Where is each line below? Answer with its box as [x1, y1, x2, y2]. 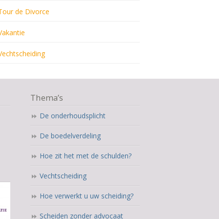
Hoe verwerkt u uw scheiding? [39, 191, 133, 200]
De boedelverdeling [39, 131, 101, 140]
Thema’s [30, 92, 63, 103]
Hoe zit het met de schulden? [39, 151, 131, 160]
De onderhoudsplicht [39, 111, 106, 120]
